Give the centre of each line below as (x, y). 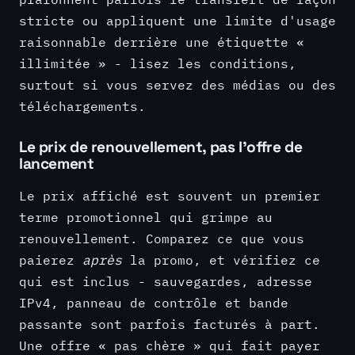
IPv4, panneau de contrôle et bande (154, 302)
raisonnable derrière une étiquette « (162, 41)
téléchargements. (82, 105)
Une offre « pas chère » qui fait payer (170, 345)
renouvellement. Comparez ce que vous (162, 238)
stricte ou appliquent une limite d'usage (177, 20)
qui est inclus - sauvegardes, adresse (166, 281)
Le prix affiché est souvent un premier (170, 195)
